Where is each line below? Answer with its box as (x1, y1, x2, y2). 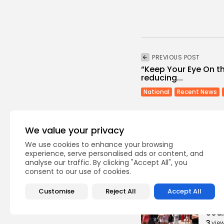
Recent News (177, 87, 217, 96)
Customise (38, 186, 75, 196)
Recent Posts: (141, 159, 196, 171)
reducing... (141, 71, 183, 83)
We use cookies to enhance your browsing (25, 139, 173, 149)
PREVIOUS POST (152, 52, 200, 61)
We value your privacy (25, 124, 124, 136)
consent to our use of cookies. (25, 166, 131, 176)
